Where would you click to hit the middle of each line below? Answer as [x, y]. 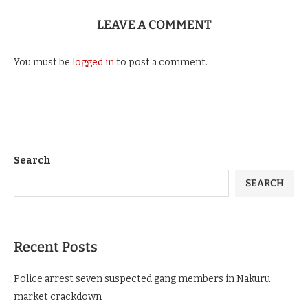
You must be [43, 63]
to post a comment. [161, 63]
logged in [93, 63]
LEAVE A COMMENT [154, 25]
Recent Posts [56, 247]
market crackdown [58, 297]
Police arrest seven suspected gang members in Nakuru [142, 279]
